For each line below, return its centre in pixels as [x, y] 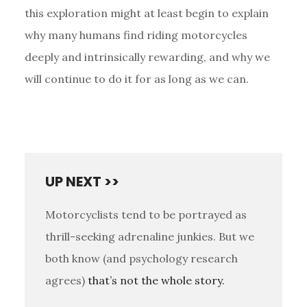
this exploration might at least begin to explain [146, 13]
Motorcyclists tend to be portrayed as [146, 214]
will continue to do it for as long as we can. [136, 78]
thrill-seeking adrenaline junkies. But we [149, 236]
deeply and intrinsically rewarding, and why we [147, 57]
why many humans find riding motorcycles [136, 35]
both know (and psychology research [141, 258]
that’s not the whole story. [156, 280]
